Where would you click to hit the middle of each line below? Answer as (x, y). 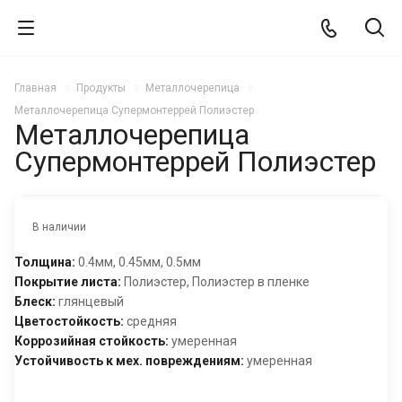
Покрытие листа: (68, 281)
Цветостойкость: (70, 321)
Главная (35, 88)
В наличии (59, 227)
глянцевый (90, 301)
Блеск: (35, 301)
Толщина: (45, 262)
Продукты (101, 88)
